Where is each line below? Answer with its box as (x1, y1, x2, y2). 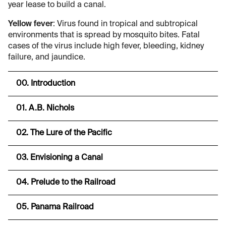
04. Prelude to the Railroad (16, 178, 116, 187)
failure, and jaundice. (8, 53, 85, 62)
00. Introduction (16, 79, 75, 88)
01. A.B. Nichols (16, 104, 74, 112)
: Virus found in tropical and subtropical (53, 20, 198, 28)
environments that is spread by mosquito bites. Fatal (8, 31, 200, 39)
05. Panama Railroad (16, 203, 94, 211)
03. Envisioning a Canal (16, 153, 103, 162)
